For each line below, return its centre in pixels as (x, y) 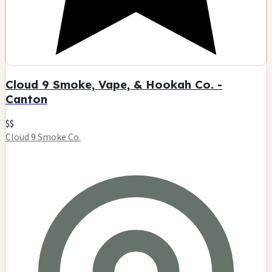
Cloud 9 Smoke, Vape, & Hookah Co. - (114, 84)
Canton (26, 99)
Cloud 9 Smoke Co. (43, 138)
